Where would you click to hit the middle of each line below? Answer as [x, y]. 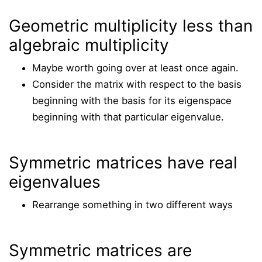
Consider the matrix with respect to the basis [137, 84]
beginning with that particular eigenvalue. [128, 117]
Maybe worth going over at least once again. [135, 68]
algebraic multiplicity [89, 45]
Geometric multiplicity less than [131, 26]
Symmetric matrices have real [123, 163]
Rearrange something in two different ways [132, 205]
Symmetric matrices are [100, 250]
